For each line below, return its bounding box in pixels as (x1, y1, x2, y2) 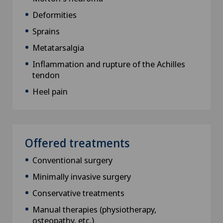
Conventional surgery (32, 154, 112, 166)
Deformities (32, 9, 77, 21)
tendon (32, 69, 62, 81)
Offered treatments (25, 135, 130, 151)
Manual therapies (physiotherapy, (32, 204, 156, 216)
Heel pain (32, 86, 68, 98)
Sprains (32, 25, 60, 37)
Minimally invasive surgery (32, 171, 131, 183)
